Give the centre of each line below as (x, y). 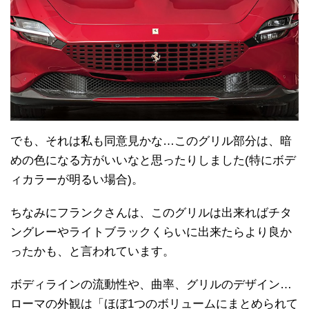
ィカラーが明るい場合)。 (77, 180)
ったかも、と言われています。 (92, 251)
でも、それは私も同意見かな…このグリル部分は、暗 (151, 141)
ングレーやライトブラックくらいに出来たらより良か (151, 232)
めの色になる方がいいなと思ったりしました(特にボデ (153, 160)
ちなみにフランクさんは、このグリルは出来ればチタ (151, 213)
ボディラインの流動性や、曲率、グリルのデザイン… (151, 285)
